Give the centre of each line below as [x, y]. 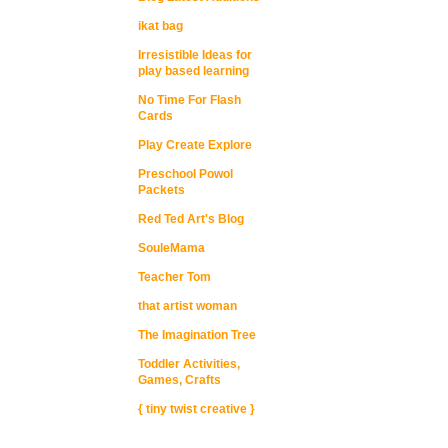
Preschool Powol [185, 174]
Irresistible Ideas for [195, 55]
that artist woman [187, 306]
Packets [161, 190]
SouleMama [171, 248]
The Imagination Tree [197, 335]
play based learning [193, 71]
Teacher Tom [174, 277]
